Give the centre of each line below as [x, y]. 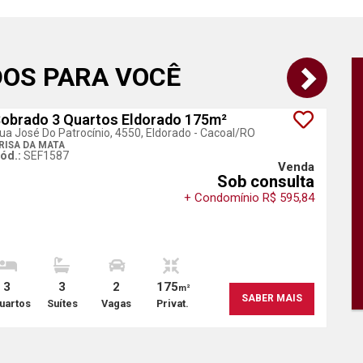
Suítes [62, 303]
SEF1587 [46, 156]
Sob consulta [266, 181]
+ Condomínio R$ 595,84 [249, 198]
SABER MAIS [272, 298]
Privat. [172, 303]
